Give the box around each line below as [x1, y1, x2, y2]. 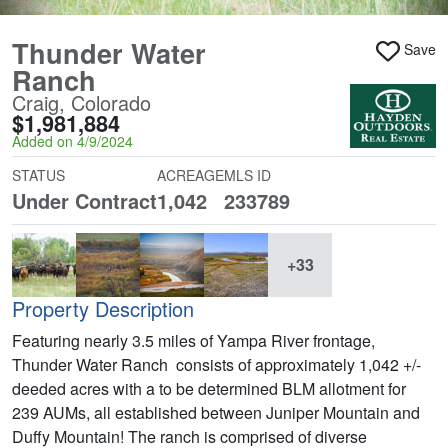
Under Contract [12, 185, 157, 215]
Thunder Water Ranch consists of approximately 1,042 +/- [12, 352, 421, 376]
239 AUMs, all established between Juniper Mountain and [12, 400, 420, 424]
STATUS [12, 164, 65, 185]
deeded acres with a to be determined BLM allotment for [12, 376, 406, 400]
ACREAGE [157, 164, 224, 185]
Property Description [12, 293, 194, 323]
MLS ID [224, 164, 271, 185]
